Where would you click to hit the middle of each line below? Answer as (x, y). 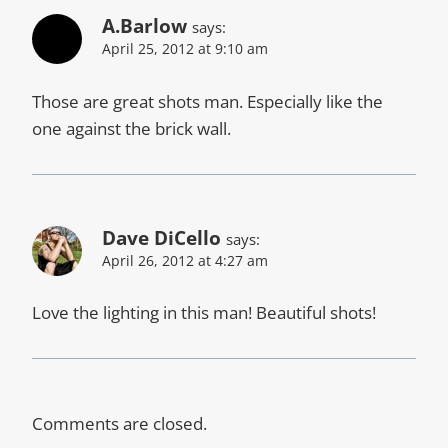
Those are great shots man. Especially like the (207, 101)
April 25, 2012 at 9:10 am (185, 48)
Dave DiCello (161, 237)
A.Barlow (144, 25)
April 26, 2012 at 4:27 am (185, 260)
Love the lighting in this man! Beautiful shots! (204, 313)
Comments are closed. (119, 424)
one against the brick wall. (131, 128)
